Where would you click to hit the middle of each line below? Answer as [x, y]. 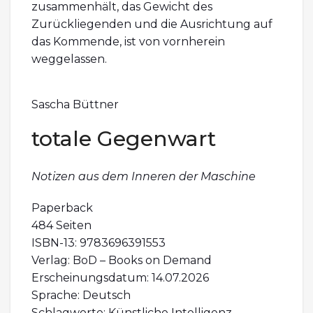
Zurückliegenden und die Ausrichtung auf [152, 24]
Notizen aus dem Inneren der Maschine [144, 176]
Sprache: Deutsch [81, 295]
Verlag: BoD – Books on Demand [122, 260]
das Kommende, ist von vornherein [128, 41]
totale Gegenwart [124, 138]
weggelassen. [69, 59]
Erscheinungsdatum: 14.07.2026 [120, 277]
